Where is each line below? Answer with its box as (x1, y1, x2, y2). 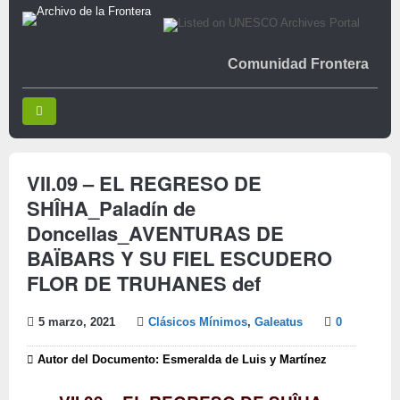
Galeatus (254, 316, 303, 329)
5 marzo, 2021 (38, 316, 115, 329)
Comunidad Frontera (228, 56, 369, 71)
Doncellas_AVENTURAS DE (27, 219, 284, 247)
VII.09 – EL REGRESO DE (27, 169, 262, 197)
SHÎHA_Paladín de (27, 194, 196, 222)
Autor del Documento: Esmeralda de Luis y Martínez (37, 354, 327, 366)
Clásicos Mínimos (148, 316, 247, 329)
